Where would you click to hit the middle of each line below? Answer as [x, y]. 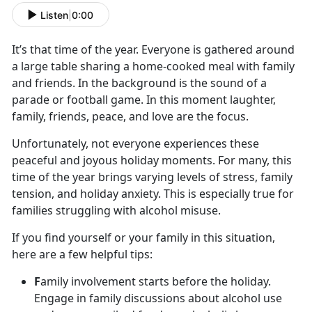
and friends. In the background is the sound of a [139, 83]
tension [32, 194]
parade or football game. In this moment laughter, [144, 100]
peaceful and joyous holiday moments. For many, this [152, 161]
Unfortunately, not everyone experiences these [135, 144]
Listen [54, 15]
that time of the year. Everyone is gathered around [161, 50]
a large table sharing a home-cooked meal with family [153, 67]
